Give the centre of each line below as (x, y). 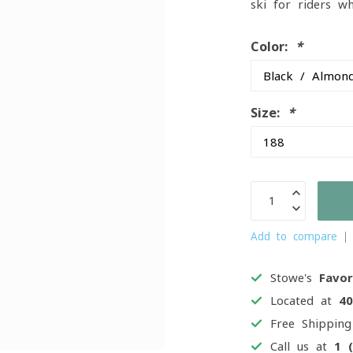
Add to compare (294, 236)
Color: (273, 46)
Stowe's (295, 278)
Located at (305, 301)
